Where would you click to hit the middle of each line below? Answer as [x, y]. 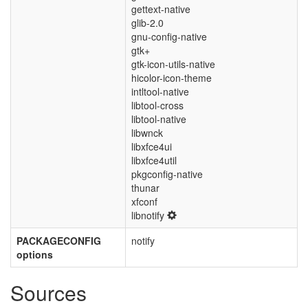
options [35, 254]
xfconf [144, 201]
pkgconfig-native [167, 174]
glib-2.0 [147, 23]
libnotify [149, 215]
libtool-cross [157, 105]
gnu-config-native [169, 36]
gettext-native [161, 9]
